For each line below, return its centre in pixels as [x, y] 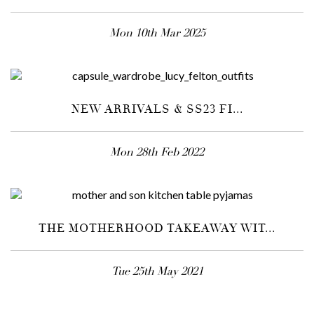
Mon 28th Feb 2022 [157, 153]
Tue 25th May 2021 [157, 272]
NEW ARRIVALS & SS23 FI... [157, 110]
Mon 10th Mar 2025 [157, 34]
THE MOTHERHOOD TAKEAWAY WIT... [157, 230]
